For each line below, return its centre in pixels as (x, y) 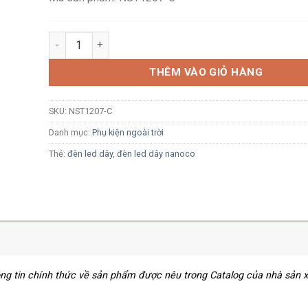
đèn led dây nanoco (156, 153)
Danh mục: (70, 132)
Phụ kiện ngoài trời (128, 132)
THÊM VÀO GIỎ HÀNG (206, 72)
